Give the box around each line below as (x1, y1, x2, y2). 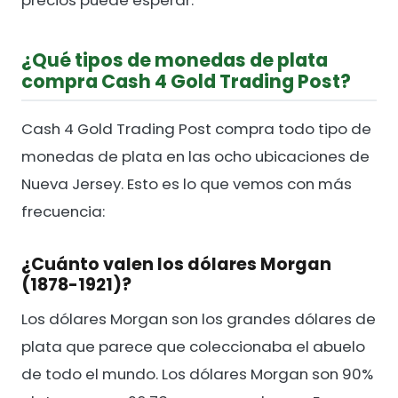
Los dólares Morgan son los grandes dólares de (21, 308, 376, 330)
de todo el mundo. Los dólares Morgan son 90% (21, 363, 373, 386)
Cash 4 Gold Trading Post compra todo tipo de (21, 118, 371, 140)
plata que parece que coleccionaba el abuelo (21, 336, 365, 358)
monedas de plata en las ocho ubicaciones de (21, 146, 370, 168)
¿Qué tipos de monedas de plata (21, 47, 328, 74)
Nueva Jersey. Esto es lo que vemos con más (21, 173, 352, 195)
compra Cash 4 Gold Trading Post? (21, 68, 351, 95)
